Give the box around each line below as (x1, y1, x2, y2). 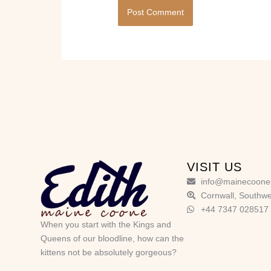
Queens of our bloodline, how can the (41, 233, 184, 243)
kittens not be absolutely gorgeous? (41, 247, 177, 257)
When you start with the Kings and (41, 219, 172, 229)
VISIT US (187, 160, 243, 174)
